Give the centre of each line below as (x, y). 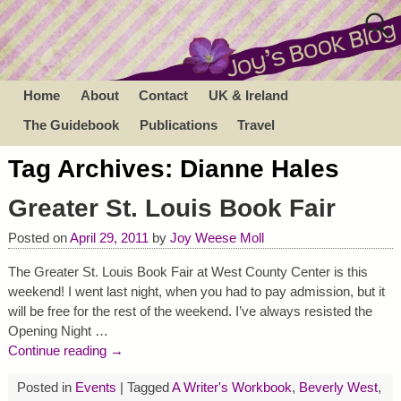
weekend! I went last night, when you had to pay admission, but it (196, 292)
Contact (164, 95)
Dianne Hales (259, 169)
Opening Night (51, 331)
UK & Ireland (248, 95)
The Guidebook (72, 124)
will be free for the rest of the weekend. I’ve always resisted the (190, 311)
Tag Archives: (94, 169)
